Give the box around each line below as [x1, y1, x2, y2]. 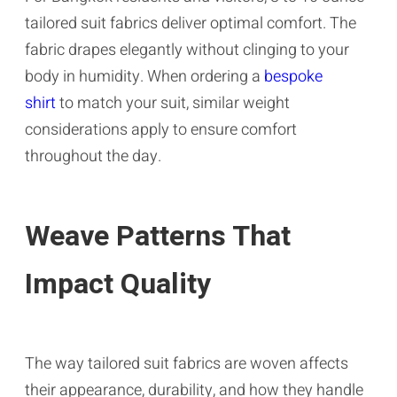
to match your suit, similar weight [56, 90, 290, 115]
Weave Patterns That [25, 214, 291, 257]
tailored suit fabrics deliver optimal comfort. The [25, 11, 356, 35]
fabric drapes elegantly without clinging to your [25, 37, 349, 62]
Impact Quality [25, 262, 211, 305]
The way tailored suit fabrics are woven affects [25, 351, 348, 376]
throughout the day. [25, 144, 161, 168]
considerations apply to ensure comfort [25, 117, 297, 142]
